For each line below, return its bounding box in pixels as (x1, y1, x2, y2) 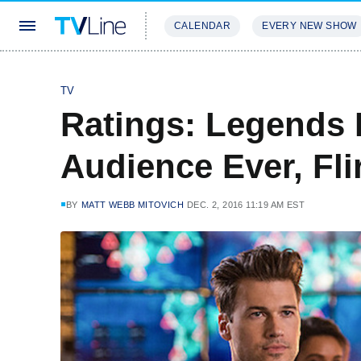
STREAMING (164, 68, 230, 80)
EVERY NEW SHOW (262, 20, 357, 31)
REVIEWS (250, 68, 302, 80)
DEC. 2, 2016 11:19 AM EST (187, 200, 305, 210)
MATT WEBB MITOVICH (81, 200, 185, 210)
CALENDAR (174, 20, 231, 31)
